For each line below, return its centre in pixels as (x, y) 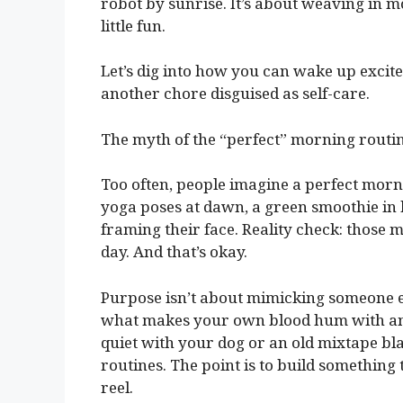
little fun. (133, 25)
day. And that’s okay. (174, 252)
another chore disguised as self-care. (235, 94)
